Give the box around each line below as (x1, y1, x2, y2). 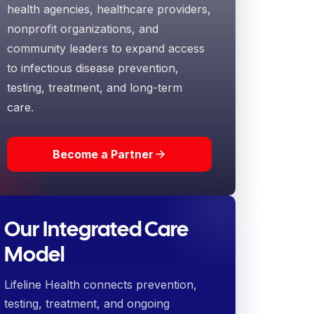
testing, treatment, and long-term (6, 81, 182, 95)
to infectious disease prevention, (6, 61, 179, 75)
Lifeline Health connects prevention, (4, 278, 197, 292)
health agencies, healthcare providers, (6, 2, 211, 16)
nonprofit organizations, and (6, 22, 158, 36)
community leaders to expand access (6, 41, 205, 55)
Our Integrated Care (4, 215, 189, 243)
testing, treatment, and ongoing (4, 296, 170, 310)
